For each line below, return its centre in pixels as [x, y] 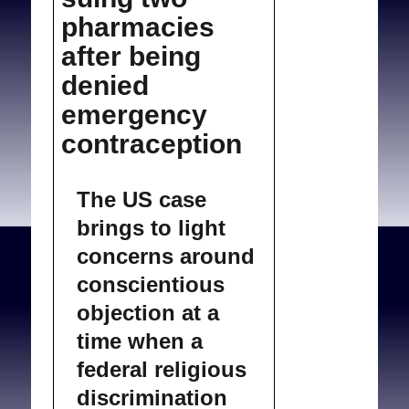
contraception [151, 143]
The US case [142, 200]
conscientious [151, 285]
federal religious [162, 370]
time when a [140, 341]
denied [105, 85]
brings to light [152, 228]
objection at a [148, 313]
